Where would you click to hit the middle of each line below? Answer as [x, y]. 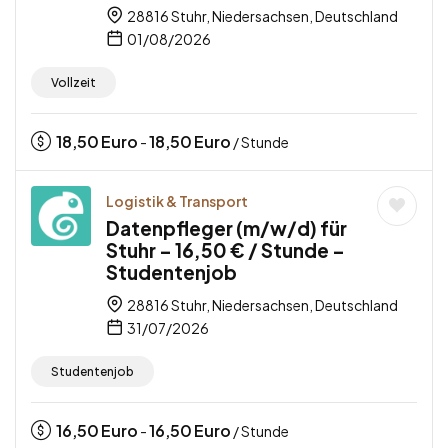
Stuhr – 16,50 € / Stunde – [225, 250]
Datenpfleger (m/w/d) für [226, 228]
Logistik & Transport [177, 201]
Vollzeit [73, 83]
